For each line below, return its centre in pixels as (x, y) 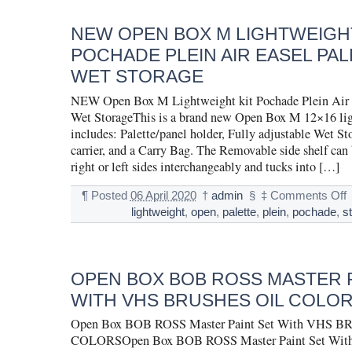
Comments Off (309, 195)
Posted (110, 195)
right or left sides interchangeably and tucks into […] (205, 166)
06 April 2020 (163, 195)
